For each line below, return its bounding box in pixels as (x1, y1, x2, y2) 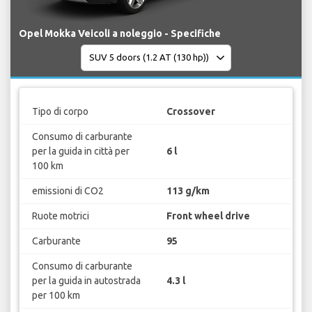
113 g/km (166, 185, 210, 197)
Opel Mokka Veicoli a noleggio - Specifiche (19, 27, 221, 39)
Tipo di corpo (31, 106, 88, 118)
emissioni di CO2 (31, 185, 104, 197)
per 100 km (31, 290, 80, 302)
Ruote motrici (31, 210, 89, 222)
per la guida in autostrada (31, 275, 141, 287)
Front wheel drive (166, 210, 250, 222)
